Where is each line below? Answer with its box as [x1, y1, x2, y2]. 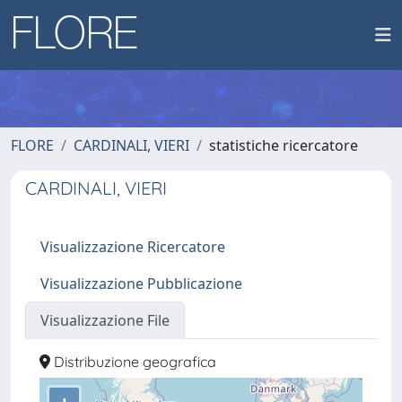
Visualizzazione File [40, 310, 170, 330]
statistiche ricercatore [209, 135, 358, 155]
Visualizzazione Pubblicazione [40, 274, 242, 293]
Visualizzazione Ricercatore [40, 237, 225, 257]
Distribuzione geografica [50, 353, 216, 371]
